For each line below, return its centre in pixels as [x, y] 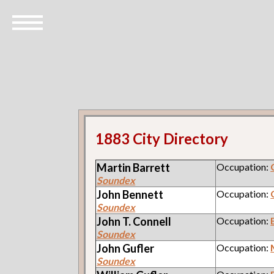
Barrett [152, 167]
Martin [115, 167]
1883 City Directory [162, 138]
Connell [152, 221]
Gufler [139, 248]
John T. [115, 221]
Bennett [143, 194]
